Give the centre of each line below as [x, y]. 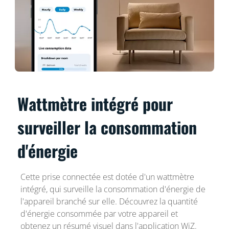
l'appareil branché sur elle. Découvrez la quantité [109, 201]
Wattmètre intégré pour [95, 103]
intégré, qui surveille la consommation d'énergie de [113, 189]
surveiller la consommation [107, 127]
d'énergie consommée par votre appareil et [99, 213]
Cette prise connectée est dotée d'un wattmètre [107, 177]
